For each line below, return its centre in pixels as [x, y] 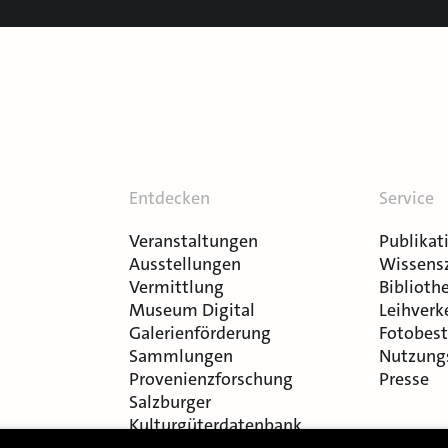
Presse [404, 379]
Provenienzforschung [210, 379]
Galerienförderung [199, 333]
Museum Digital [191, 310]
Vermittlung [176, 287]
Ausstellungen [184, 264]
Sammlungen [180, 356]
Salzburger [169, 402]
